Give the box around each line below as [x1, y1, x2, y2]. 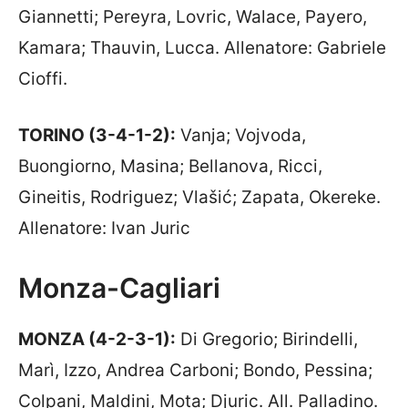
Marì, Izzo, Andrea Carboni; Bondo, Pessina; [18, 359, 372, 381]
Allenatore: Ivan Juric [18, 218, 190, 239]
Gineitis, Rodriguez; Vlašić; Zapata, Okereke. [18, 187, 381, 208]
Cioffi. [18, 67, 67, 89]
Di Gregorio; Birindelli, [176, 328, 358, 350]
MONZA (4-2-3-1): [18, 328, 176, 350]
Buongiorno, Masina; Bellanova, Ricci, [18, 156, 322, 177]
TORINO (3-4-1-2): [18, 125, 176, 146]
